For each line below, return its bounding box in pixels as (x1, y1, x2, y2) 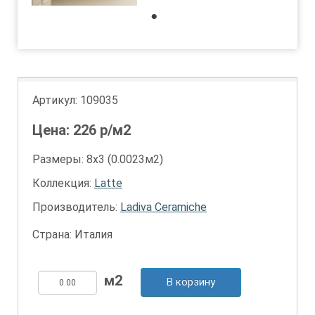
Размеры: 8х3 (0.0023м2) (32, 153, 163, 166)
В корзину (167, 276, 215, 288)
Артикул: (32, 94, 80, 107)
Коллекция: (32, 176, 94, 190)
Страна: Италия (32, 228, 112, 241)
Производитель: (32, 200, 120, 214)
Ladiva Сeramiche (120, 200, 207, 214)
